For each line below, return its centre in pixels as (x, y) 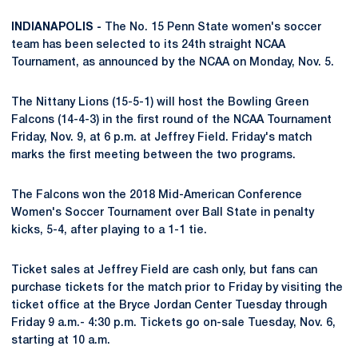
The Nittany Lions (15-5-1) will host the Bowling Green (160, 103)
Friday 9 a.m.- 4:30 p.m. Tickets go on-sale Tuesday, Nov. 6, (173, 323)
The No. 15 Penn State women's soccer (211, 28)
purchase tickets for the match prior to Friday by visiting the (177, 288)
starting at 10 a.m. (61, 341)
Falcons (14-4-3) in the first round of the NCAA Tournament (171, 120)
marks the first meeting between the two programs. (153, 155)
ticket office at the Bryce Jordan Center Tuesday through (169, 306)
